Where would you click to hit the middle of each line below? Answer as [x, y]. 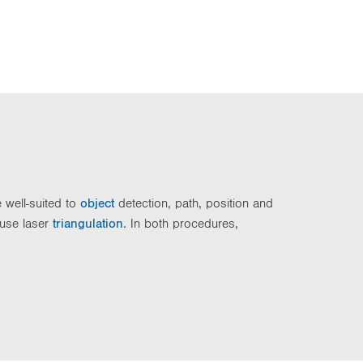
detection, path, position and [194, 203]
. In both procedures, [181, 223]
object [97, 203]
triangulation [88, 223]
